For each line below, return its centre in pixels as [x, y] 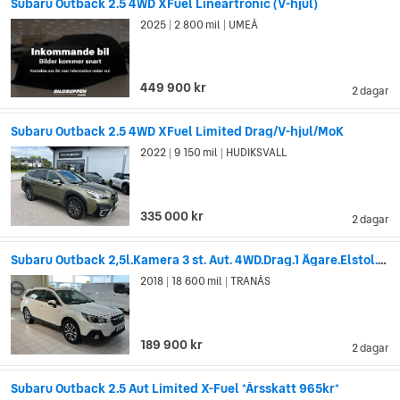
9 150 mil [196, 153]
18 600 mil [197, 282]
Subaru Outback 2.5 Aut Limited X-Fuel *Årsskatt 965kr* [175, 389]
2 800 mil [198, 25]
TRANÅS [250, 282]
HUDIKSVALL [256, 153]
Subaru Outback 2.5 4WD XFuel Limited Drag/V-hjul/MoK [177, 132]
